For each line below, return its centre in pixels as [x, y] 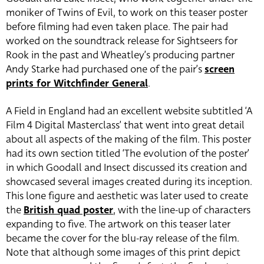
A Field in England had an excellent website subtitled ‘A [129, 111]
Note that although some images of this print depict [123, 253]
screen [220, 69]
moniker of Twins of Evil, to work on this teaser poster [127, 13]
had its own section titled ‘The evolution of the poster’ [128, 154]
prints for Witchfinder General [77, 83]
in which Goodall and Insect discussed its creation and [126, 168]
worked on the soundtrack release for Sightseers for [122, 41]
